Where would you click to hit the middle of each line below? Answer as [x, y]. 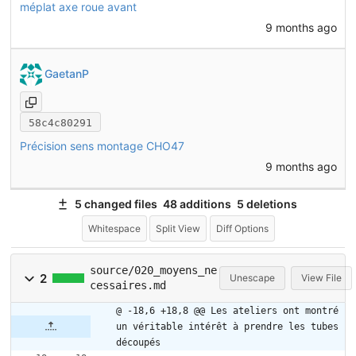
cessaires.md [128, 286]
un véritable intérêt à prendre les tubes [227, 327]
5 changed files [116, 203]
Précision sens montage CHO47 [102, 146]
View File [321, 278]
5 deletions [267, 203]
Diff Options [242, 228]
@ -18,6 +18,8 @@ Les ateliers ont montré [227, 311]
